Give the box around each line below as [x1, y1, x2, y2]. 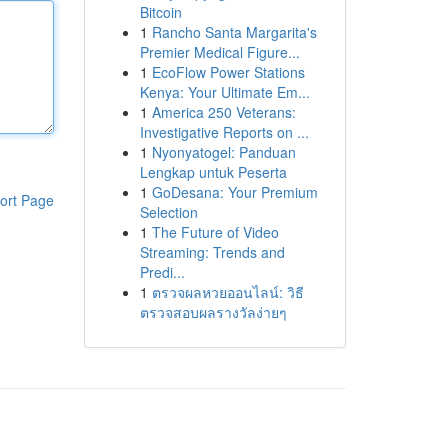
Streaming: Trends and [139, 242, 285, 262]
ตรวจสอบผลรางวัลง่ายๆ [139, 302, 287, 322]
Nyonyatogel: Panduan [151, 142, 296, 162]
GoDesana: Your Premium [151, 182, 318, 202]
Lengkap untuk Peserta [139, 162, 287, 182]
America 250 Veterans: [151, 102, 296, 122]
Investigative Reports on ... [139, 122, 309, 142]
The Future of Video [151, 222, 279, 242]
